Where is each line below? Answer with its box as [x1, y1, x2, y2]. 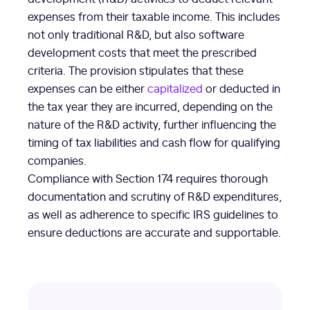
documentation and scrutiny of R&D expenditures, [28, 188, 282, 203]
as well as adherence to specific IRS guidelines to [28, 206, 278, 221]
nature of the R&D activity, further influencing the [28, 116, 276, 131]
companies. [28, 152, 86, 167]
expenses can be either [28, 80, 147, 95]
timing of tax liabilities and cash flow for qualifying [28, 134, 280, 149]
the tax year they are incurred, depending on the [28, 98, 273, 113]
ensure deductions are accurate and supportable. [28, 224, 281, 239]
